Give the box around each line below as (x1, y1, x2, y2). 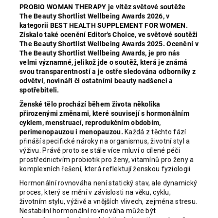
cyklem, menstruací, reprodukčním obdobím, (19, 118, 161, 127)
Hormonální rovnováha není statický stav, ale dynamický (19, 179, 198, 187)
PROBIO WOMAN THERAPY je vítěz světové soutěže (19, 2, 186, 11)
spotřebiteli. (19, 86, 59, 94)
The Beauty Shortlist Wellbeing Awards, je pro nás (19, 49, 180, 57)
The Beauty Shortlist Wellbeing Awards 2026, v (19, 12, 170, 20)
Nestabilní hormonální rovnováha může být (19, 206, 156, 215)
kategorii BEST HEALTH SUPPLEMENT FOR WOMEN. (19, 21, 188, 29)
